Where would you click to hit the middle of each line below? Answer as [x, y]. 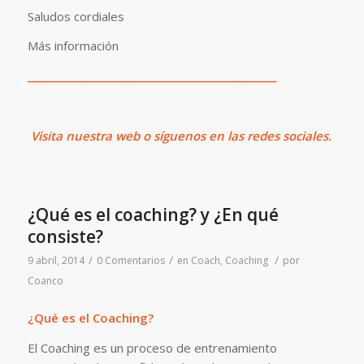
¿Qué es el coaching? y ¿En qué [153, 215]
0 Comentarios [130, 261]
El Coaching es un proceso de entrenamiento [152, 347]
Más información [73, 46]
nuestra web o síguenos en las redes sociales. [197, 135]
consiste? [65, 237]
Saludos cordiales [76, 16]
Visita [45, 135]
